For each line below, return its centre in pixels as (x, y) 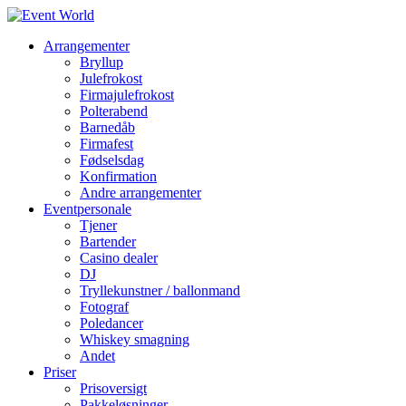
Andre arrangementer (140, 193)
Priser (60, 372)
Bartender (108, 242)
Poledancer (111, 323)
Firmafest (106, 144)
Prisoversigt (113, 388)
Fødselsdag (112, 160)
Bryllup (101, 62)
